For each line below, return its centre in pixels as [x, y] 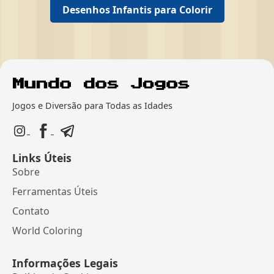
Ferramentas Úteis [55, 192]
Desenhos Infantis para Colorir [137, 10]
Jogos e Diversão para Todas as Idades [92, 106]
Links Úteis [42, 158]
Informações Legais [65, 263]
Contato [31, 211]
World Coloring [47, 231]
